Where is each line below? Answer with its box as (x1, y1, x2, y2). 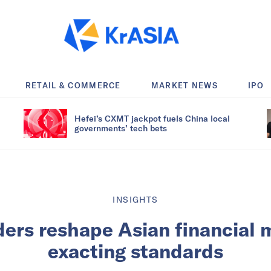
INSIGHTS (113, 194, 158, 205)
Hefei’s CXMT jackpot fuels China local (74, 113, 230, 123)
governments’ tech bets (74, 122, 167, 133)
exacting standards (48, 238, 223, 263)
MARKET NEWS (151, 80, 218, 90)
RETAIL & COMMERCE (25, 80, 121, 90)
